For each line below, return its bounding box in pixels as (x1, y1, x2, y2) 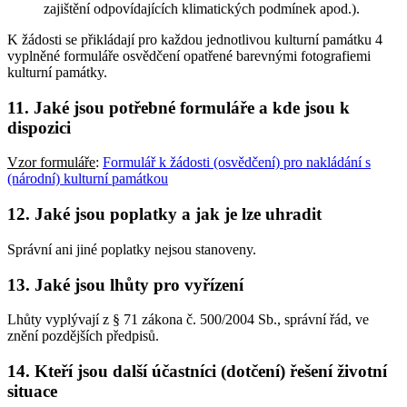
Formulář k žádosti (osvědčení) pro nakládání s (103, 154, 371, 171)
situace (7, 381, 57, 401)
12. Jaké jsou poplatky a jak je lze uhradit (7, 204, 322, 224)
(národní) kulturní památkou (7, 171, 168, 187)
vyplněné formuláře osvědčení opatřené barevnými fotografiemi (7, 47, 371, 64)
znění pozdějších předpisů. (7, 328, 159, 344)
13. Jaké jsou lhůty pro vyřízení (7, 274, 243, 294)
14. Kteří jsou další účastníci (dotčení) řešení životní (7, 361, 387, 381)
